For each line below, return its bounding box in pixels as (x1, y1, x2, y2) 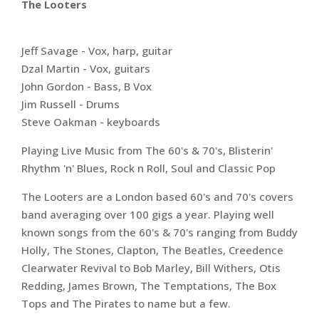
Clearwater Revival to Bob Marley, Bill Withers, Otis (21, 261, 281, 275)
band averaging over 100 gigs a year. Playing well (21, 207, 274, 221)
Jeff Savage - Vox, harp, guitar (21, 43, 172, 58)
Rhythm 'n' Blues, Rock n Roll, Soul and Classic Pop (21, 161, 276, 175)
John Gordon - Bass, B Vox (21, 79, 152, 93)
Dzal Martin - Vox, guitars (21, 61, 150, 75)
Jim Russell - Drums (21, 97, 120, 111)
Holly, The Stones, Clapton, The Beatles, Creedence (21, 243, 283, 257)
